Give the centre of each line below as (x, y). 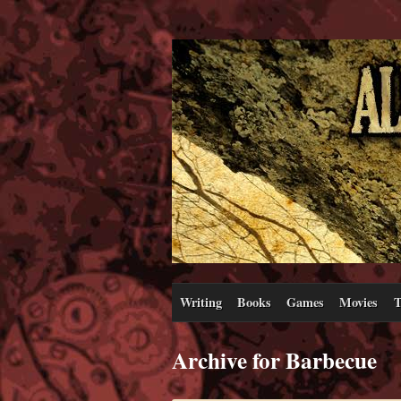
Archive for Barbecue (274, 360)
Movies (359, 302)
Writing (200, 302)
